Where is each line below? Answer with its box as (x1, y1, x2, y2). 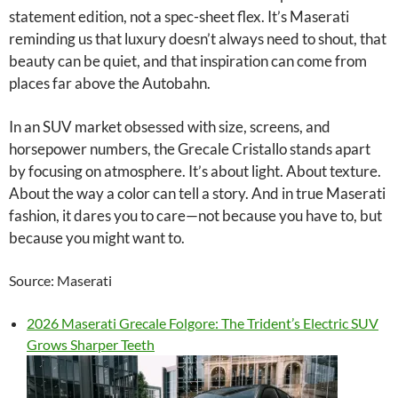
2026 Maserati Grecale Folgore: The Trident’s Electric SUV (27, 314, 378, 331)
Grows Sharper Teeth (27, 336, 155, 353)
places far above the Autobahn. (9, 74, 211, 92)
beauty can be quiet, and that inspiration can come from (9, 52, 367, 70)
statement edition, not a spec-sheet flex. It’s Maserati (9, 7, 349, 26)
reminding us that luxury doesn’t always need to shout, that (9, 29, 386, 48)
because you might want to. (9, 228, 185, 247)
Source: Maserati (9, 272, 112, 289)
